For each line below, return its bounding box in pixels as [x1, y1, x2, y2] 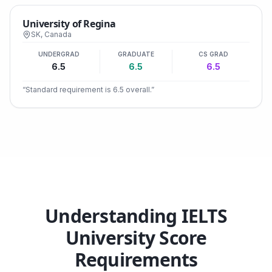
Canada [44, 30, 72, 39]
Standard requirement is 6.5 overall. [25, 85, 151, 94]
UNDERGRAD [38, 50, 80, 58]
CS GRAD [198, 50, 228, 58]
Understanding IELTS [45, 203, 227, 228]
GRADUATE [117, 50, 154, 58]
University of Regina [22, 17, 116, 30]
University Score [65, 225, 207, 250]
